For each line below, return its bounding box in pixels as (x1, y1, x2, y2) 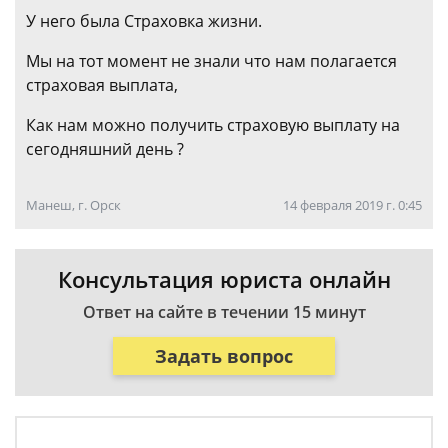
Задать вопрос (155, 343, 293, 368)
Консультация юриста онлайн (57, 264, 391, 294)
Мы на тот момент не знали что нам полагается (26, 50, 397, 72)
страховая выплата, (26, 74, 178, 96)
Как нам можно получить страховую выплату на (26, 114, 400, 136)
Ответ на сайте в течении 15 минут (82, 301, 366, 323)
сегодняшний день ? (26, 138, 184, 160)
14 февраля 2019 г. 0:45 (283, 196, 422, 214)
